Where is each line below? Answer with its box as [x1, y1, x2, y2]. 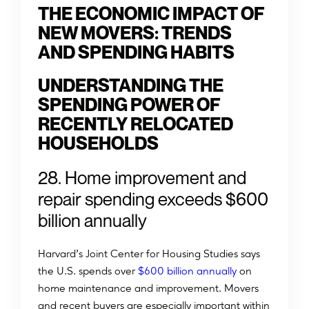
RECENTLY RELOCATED [38, 113, 233, 135]
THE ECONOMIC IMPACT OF [38, 3, 265, 25]
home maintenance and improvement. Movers [38, 281, 259, 295]
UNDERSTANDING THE [38, 74, 223, 97]
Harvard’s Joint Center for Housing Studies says [38, 247, 260, 261]
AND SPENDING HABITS [38, 41, 235, 63]
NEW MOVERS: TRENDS [38, 22, 232, 44]
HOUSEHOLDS [38, 132, 159, 154]
